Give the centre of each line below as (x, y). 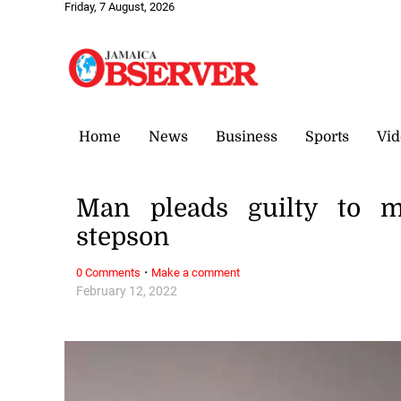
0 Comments (109, 272)
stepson (123, 238)
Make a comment (196, 272)
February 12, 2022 (127, 291)
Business (247, 137)
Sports (327, 137)
